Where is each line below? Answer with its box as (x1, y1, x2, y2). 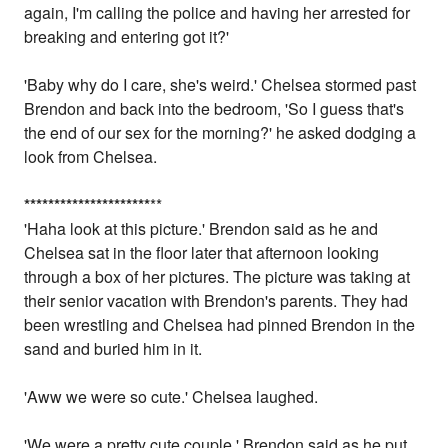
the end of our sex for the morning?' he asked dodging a (24, 121, 417, 145)
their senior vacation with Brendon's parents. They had (24, 289, 409, 313)
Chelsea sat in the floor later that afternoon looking (24, 241, 380, 265)
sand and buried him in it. (24, 337, 203, 361)
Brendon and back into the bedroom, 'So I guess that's (24, 97, 405, 121)
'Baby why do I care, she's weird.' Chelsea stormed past (24, 73, 417, 97)
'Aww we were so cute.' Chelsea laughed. (24, 385, 319, 409)
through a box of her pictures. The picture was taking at (24, 265, 411, 289)
